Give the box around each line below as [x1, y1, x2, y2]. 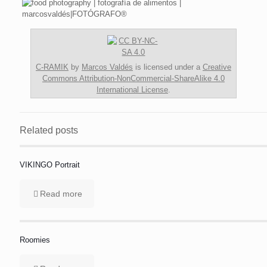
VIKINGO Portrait [20, 160, 80, 169]
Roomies [20, 235, 50, 244]
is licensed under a [132, 62, 203, 72]
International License [96, 85, 168, 94]
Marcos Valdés [81, 62, 133, 72]
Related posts [20, 125, 78, 135]
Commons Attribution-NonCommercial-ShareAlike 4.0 [42, 73, 225, 83]
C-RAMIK [35, 62, 69, 72]
